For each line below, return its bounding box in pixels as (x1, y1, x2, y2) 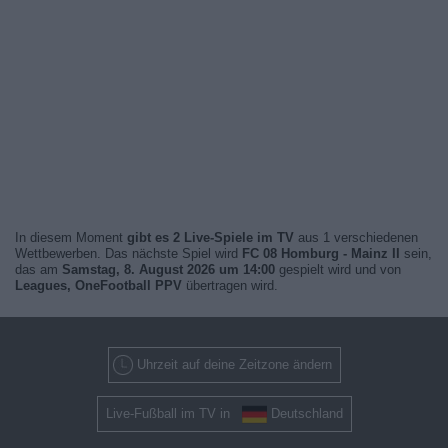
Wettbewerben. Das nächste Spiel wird (15, 246, 242, 261)
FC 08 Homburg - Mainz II (242, 246, 400, 261)
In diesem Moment (15, 230, 127, 245)
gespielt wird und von (275, 262, 401, 277)
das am (15, 262, 62, 277)
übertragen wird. (182, 278, 278, 293)
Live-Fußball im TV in (105, 406, 242, 421)
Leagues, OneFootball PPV (15, 278, 182, 293)
